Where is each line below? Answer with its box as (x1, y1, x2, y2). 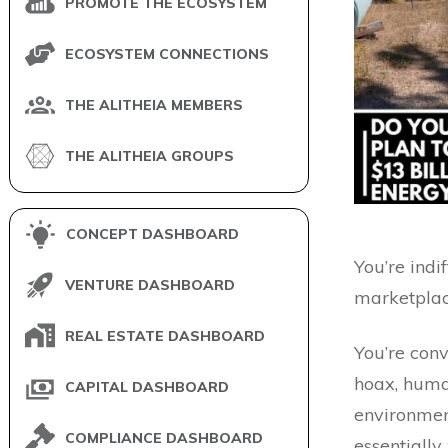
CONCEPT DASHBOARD (66, 225, 239, 244)
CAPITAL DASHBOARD (65, 378, 229, 397)
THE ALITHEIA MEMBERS (65, 96, 243, 115)
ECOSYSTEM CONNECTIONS (65, 45, 269, 64)
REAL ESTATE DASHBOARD (65, 327, 265, 346)
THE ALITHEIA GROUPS (65, 147, 234, 166)
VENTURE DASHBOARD (65, 276, 235, 295)
